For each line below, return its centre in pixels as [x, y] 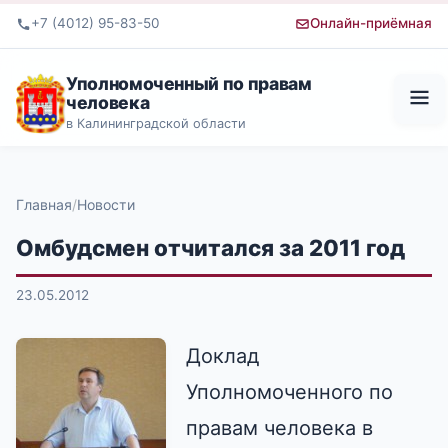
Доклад [222, 355]
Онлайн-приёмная [371, 23]
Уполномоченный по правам [189, 83]
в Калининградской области [156, 123]
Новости [106, 204]
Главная [44, 204]
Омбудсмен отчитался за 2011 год [210, 247]
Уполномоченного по [289, 391]
